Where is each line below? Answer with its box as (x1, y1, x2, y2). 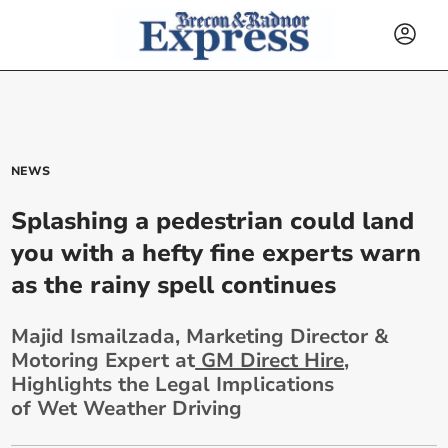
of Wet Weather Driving (11, 395, 243, 422)
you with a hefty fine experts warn (11, 237, 422, 269)
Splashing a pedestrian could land (11, 205, 415, 237)
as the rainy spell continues (11, 269, 337, 301)
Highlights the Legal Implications (11, 371, 335, 398)
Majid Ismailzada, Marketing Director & (11, 323, 390, 350)
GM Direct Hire (195, 347, 345, 374)
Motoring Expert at (11, 347, 196, 374)
